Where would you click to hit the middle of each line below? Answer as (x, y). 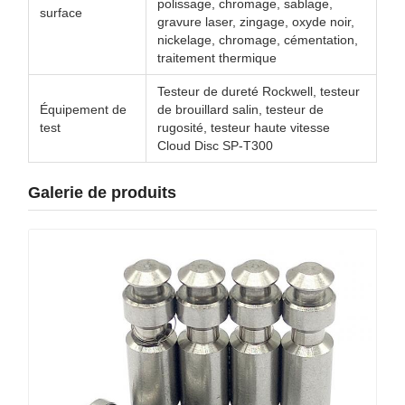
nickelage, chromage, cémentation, (258, 40)
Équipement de (83, 109)
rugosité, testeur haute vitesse (244, 127)
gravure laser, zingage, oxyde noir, (256, 22)
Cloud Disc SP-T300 (215, 146)
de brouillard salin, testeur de (240, 109)
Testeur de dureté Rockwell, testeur (259, 91)
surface (61, 13)
